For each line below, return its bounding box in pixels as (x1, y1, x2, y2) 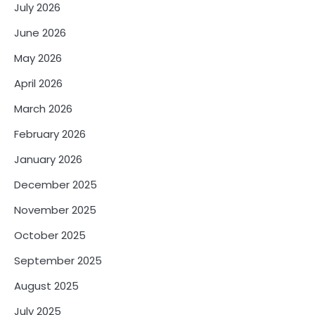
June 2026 (14, 25, 66, 40)
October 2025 (14, 227, 86, 243)
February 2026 (14, 126, 86, 141)
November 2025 (14, 202, 96, 217)
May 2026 (14, 50, 62, 65)
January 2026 (14, 151, 82, 167)
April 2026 (14, 75, 63, 91)
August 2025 (14, 278, 79, 293)
